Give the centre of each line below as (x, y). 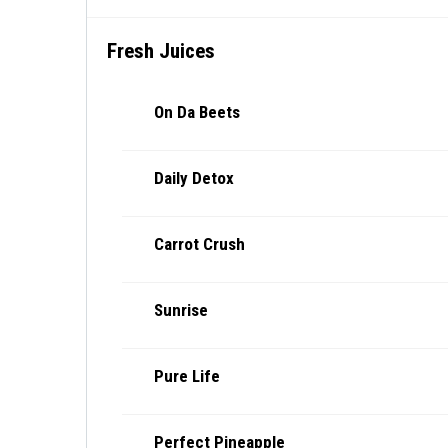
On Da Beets (197, 112)
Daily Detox (194, 178)
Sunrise (181, 310)
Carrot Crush (199, 244)
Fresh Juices (161, 51)
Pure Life (187, 376)
